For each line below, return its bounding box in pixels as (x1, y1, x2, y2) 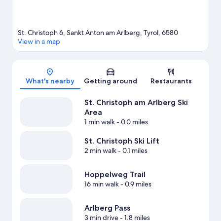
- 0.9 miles (118, 180, 151, 189)
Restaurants (150, 76, 192, 86)
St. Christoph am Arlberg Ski (84, 98, 188, 108)
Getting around (84, 76, 137, 86)
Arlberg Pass (84, 203, 130, 213)
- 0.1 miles (116, 146, 147, 155)
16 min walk (84, 180, 119, 189)
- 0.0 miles (114, 117, 148, 127)
